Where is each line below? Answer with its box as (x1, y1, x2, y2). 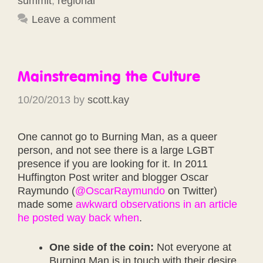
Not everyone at (154, 241, 231, 253)
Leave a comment (31, 13, 116, 25)
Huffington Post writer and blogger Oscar (18, 171, 208, 183)
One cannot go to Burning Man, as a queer (18, 130, 217, 143)
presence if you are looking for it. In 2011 (18, 157, 208, 170)
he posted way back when (18, 211, 139, 224)
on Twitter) (165, 184, 217, 197)
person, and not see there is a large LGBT (18, 144, 214, 156)
